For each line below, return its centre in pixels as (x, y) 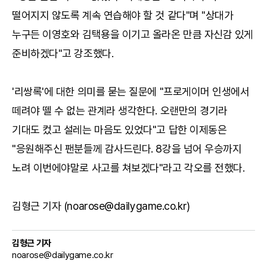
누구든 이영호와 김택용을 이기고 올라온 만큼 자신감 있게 (133, 34)
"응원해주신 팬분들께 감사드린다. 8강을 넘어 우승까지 (127, 148)
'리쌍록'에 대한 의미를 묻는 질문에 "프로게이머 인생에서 (131, 91)
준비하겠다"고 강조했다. (63, 53)
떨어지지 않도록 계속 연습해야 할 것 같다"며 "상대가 (123, 15)
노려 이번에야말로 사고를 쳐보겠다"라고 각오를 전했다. (128, 167)
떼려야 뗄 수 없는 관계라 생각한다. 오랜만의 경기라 (120, 110)
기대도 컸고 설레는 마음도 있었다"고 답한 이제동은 (119, 129)
